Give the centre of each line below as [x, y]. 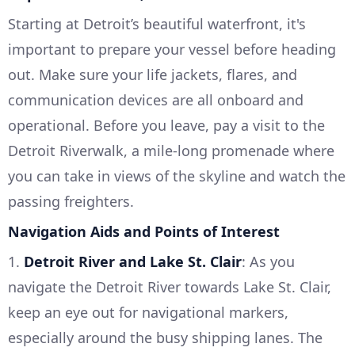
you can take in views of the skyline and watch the [177, 176]
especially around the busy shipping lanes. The [165, 338]
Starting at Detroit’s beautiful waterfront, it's [157, 24]
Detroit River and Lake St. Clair [133, 262]
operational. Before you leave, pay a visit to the [166, 126]
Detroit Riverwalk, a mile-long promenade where [171, 151]
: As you [268, 262]
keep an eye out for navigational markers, [148, 313]
